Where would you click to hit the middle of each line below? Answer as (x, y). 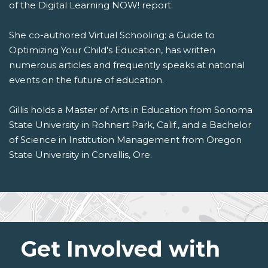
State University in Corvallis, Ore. (80, 155)
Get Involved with (121, 249)
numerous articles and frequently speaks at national (127, 65)
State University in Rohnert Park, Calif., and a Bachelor (130, 125)
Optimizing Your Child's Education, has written (112, 50)
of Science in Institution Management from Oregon (125, 140)
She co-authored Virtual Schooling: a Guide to (112, 35)
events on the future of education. (86, 80)
